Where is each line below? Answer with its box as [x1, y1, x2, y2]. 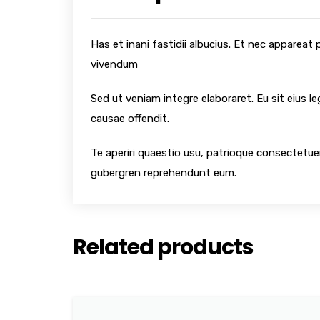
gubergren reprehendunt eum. [91, 166, 236, 180]
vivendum [91, 58, 138, 71]
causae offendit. [91, 112, 169, 126]
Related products [73, 232, 254, 263]
